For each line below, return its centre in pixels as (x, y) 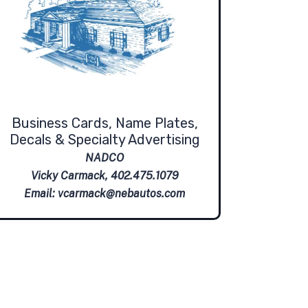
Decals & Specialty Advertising (104, 140)
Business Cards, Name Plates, (104, 123)
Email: (41, 194)
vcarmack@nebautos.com (121, 194)
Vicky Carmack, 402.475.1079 (104, 176)
